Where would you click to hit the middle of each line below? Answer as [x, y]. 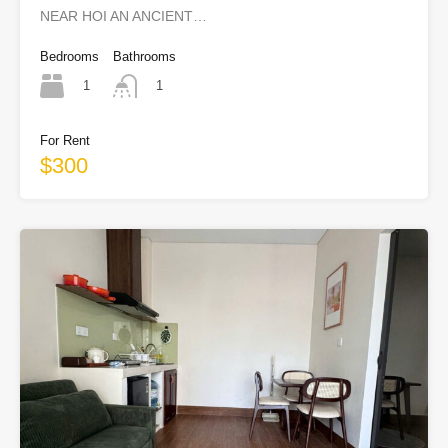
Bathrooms [144, 56]
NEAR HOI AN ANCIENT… [123, 16]
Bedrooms [69, 56]
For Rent [65, 141]
